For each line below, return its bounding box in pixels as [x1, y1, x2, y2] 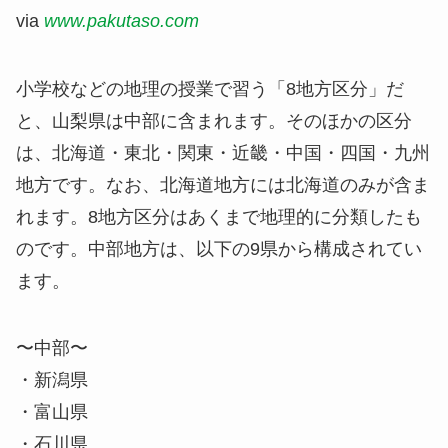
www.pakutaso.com [44, 10, 199, 31]
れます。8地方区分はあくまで [16, 206, 260, 227]
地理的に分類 [260, 206, 368, 227]
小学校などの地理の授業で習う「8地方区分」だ [16, 78, 404, 99]
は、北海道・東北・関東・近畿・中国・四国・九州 [16, 142, 430, 163]
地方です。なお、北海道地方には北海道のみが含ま [16, 174, 430, 195]
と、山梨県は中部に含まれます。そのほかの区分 [16, 110, 412, 131]
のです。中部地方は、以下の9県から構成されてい [16, 238, 422, 259]
